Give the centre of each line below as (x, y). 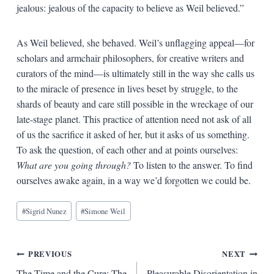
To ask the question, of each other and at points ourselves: (127, 149)
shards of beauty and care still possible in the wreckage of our (135, 103)
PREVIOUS (50, 254)
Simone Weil (105, 211)
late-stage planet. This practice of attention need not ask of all (134, 119)
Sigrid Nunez (46, 211)
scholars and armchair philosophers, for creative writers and (130, 57)
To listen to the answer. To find (191, 165)
